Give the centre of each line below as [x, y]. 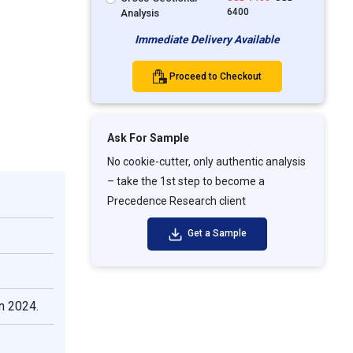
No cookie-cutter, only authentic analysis [206, 162]
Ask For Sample [148, 138]
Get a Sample [216, 234]
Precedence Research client [176, 201]
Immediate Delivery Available [208, 39]
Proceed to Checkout [216, 76]
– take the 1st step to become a [186, 182]
